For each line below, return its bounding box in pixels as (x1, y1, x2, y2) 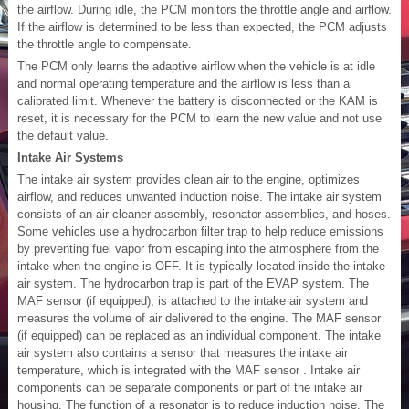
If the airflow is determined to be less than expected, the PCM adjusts (17, 19, 387, 34)
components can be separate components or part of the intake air (17, 380, 362, 394)
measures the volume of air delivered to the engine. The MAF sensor (17, 310, 381, 325)
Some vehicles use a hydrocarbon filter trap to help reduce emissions (17, 224, 383, 238)
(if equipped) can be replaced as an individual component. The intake (17, 328, 381, 342)
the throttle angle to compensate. (17, 37, 192, 51)
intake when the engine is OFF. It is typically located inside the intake (17, 258, 385, 273)
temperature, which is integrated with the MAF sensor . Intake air (17, 362, 360, 377)
